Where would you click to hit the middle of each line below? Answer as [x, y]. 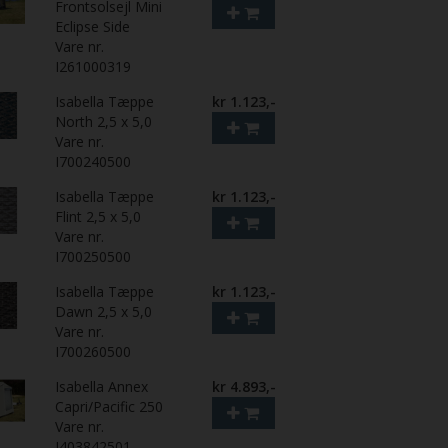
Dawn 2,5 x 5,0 [104, 311]
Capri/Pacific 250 [109, 406]
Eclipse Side [93, 26]
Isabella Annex [102, 386]
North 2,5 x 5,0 [104, 121]
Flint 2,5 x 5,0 [98, 216]
